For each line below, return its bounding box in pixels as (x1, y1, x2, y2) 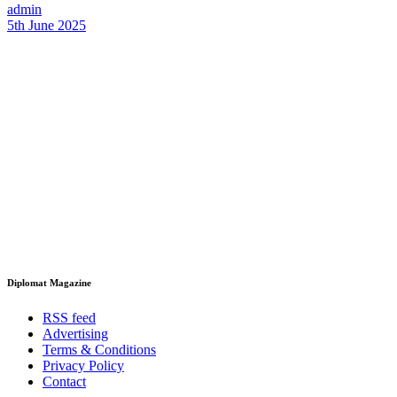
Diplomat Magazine (7, 277, 91, 289)
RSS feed (43, 310, 96, 326)
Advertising (43, 326, 108, 342)
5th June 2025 (7, 18, 86, 34)
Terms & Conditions (43, 342, 156, 358)
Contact (43, 374, 86, 390)
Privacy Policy (43, 358, 124, 374)
